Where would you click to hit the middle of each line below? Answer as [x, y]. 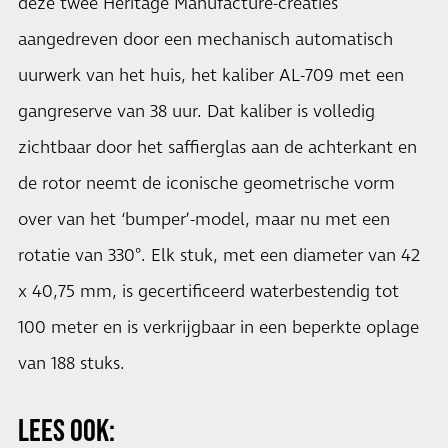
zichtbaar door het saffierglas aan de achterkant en [217, 148]
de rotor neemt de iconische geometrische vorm [206, 184]
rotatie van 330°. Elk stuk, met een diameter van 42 [219, 256]
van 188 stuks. [71, 364]
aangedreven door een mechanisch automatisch [205, 40]
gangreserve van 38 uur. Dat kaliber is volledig [196, 112]
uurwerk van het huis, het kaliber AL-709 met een [211, 76]
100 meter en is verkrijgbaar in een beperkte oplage [218, 328]
